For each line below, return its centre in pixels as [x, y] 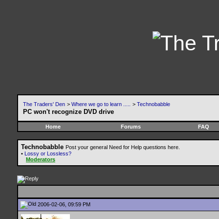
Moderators [41, 159]
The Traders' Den [44, 104]
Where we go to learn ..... [101, 104]
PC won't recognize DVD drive [68, 112]
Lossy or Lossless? [48, 153]
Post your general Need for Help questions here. [123, 147]
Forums [131, 127]
